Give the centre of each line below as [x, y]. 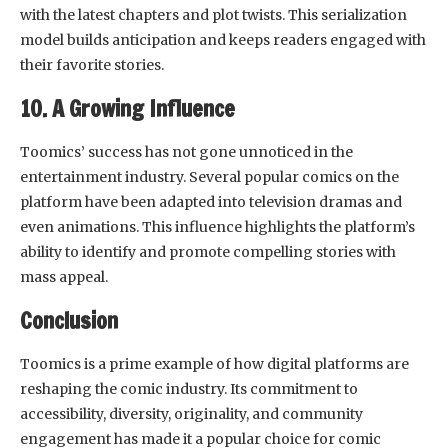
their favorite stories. [92, 64]
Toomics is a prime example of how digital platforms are [214, 363]
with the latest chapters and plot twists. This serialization [213, 14]
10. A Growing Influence [127, 108]
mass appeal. [64, 276]
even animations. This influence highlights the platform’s [217, 226]
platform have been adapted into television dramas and [211, 201]
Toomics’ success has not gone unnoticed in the [186, 151]
